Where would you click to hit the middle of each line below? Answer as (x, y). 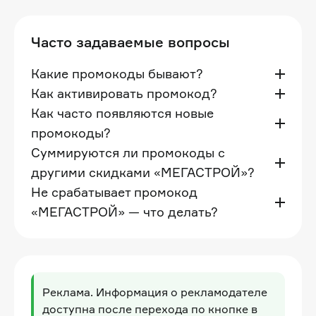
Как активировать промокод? (124, 93)
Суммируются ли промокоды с (128, 152)
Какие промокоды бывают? (117, 73)
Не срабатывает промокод (114, 192)
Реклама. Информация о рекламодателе (155, 292)
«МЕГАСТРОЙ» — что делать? (124, 211)
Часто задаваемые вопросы (130, 42)
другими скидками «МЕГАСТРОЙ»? (143, 172)
